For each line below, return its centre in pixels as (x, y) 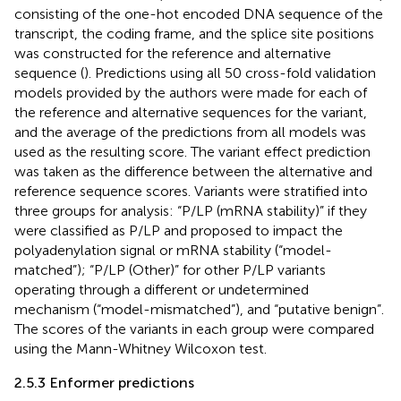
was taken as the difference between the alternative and (193, 171)
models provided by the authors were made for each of (191, 92)
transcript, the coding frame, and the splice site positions (194, 33)
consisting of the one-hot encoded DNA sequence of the (199, 13)
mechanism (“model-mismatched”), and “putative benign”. (199, 309)
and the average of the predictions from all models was (190, 132)
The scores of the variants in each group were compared (194, 328)
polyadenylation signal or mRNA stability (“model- (173, 250)
